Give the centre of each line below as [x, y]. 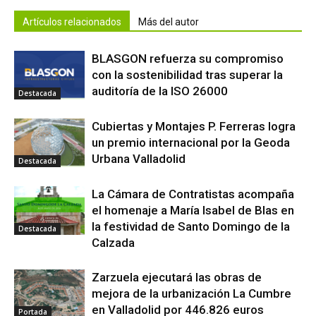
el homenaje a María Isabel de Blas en [193, 211]
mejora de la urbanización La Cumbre [192, 294]
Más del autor [169, 22]
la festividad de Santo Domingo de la [191, 227]
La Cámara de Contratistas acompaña [193, 194]
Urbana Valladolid [139, 159]
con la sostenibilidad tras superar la [187, 75]
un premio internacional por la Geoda [191, 143]
